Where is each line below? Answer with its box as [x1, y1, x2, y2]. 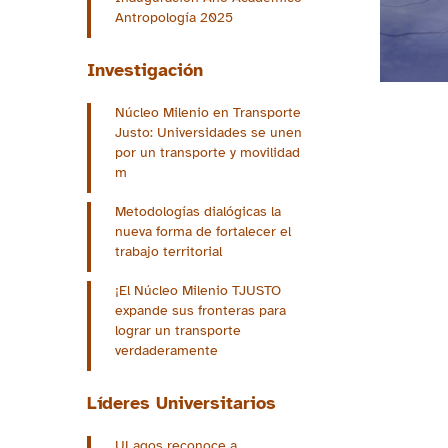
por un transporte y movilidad [115, 144, 300, 162]
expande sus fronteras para [115, 302, 286, 320]
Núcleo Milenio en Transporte [115, 104, 301, 122]
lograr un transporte [115, 322, 241, 340]
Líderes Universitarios [87, 392, 276, 415]
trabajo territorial [115, 243, 222, 261]
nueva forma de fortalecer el [115, 223, 291, 241]
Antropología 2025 [115, 9, 233, 27]
